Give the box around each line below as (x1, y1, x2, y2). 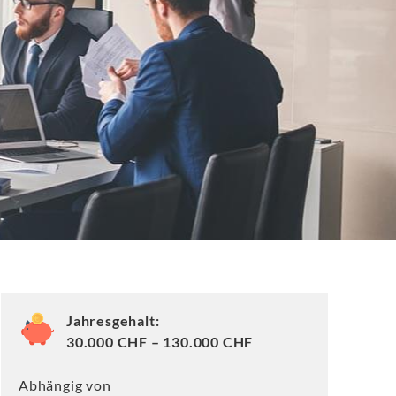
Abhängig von (19, 377, 111, 393)
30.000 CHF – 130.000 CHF (66, 333, 254, 350)
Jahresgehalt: (66, 312, 160, 329)
